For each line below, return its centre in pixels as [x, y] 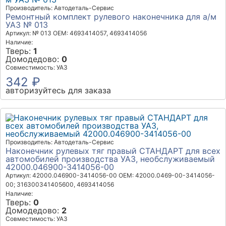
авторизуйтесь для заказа [58, 90]
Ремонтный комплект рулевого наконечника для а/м [111, 17]
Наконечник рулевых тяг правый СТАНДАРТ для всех [113, 151]
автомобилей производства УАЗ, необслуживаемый [110, 159]
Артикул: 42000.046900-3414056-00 [61, 175]
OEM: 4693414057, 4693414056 [100, 33]
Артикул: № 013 [29, 33]
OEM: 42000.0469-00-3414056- [167, 175]
